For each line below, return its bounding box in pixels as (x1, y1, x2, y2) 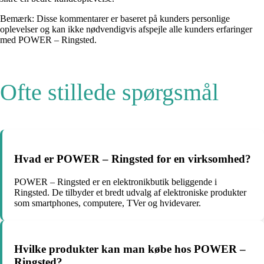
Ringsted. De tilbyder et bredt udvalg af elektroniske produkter (14, 187, 246, 197)
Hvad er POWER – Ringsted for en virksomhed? (14, 152, 251, 165)
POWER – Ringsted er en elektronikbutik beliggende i (14, 176, 217, 187)
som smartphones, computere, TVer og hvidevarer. (14, 197, 201, 208)
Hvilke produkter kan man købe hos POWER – (14, 243, 246, 256)
